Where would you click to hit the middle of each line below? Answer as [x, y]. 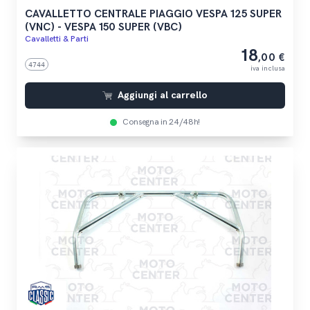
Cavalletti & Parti [56, 39]
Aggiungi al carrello [163, 95]
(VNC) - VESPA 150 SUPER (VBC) [103, 27]
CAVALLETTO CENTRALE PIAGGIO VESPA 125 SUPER [153, 14]
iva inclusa [268, 68]
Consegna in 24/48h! [161, 122]
